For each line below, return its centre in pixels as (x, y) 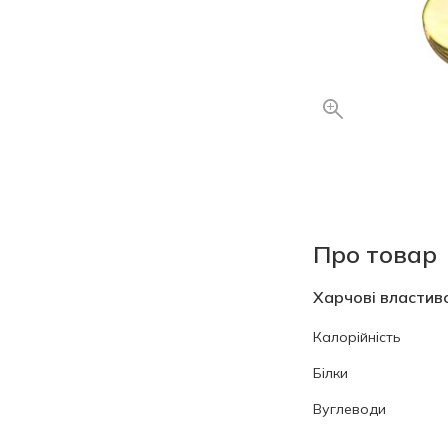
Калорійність (357, 337)
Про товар (375, 254)
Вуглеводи (349, 409)
